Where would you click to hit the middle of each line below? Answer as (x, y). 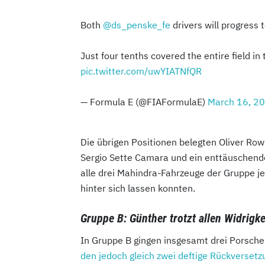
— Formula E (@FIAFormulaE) (144, 101)
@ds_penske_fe (137, 25)
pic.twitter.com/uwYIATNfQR (141, 71)
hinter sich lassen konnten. (138, 188)
